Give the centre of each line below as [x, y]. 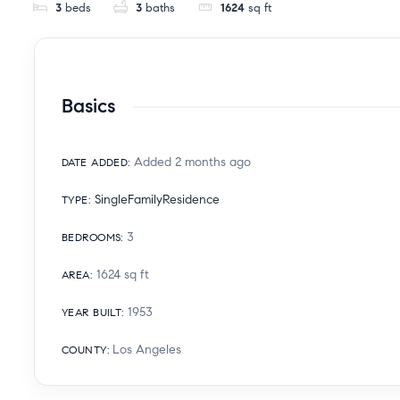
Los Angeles [147, 349]
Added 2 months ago [193, 162]
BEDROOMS [92, 237]
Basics [88, 106]
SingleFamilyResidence [157, 199]
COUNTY [84, 349]
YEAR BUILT [92, 312]
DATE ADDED [95, 162]
